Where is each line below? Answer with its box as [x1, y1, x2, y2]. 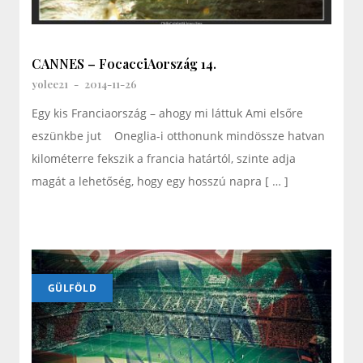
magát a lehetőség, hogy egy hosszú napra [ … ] [32, 173, 288, 189]
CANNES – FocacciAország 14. [32, 54, 216, 72]
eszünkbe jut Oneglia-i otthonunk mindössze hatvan [32, 127, 325, 143]
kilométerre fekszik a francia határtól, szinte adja [32, 150, 296, 166]
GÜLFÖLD [48, 280, 96, 295]
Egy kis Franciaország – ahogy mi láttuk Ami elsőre [32, 105, 303, 121]
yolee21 [32, 76, 68, 91]
